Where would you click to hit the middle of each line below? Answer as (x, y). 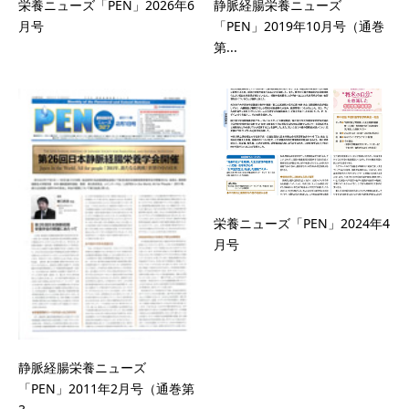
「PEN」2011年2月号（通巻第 (106, 388)
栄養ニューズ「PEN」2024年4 (302, 223)
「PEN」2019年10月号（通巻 (299, 26)
